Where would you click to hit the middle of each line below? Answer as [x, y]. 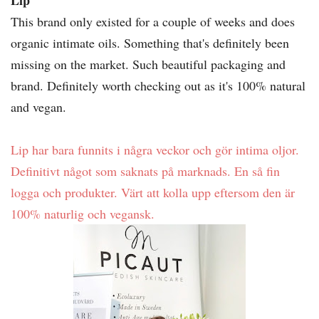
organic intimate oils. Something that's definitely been [150, 43]
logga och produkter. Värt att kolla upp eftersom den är [153, 193]
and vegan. [41, 107]
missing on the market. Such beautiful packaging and [148, 64]
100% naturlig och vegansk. [85, 214]
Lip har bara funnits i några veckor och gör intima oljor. [155, 150]
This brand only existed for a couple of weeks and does [153, 22]
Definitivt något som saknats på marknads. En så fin [145, 171]
